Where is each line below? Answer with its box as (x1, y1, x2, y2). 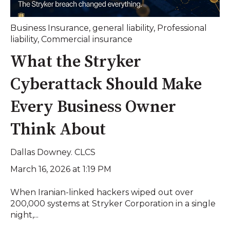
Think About (10, 120, 106, 141)
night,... (10, 209, 39, 220)
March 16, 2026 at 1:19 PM (10, 164, 111, 175)
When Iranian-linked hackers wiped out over (10, 187, 194, 197)
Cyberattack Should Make (10, 74, 202, 95)
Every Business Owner (10, 97, 176, 118)
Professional (157, 23, 207, 33)
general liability (92, 23, 154, 33)
